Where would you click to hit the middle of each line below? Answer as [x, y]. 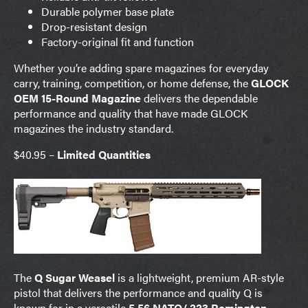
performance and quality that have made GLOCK [131, 113]
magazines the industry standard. [93, 128]
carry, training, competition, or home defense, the [132, 82]
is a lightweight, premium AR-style [199, 277]
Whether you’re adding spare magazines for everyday [141, 67]
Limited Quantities [105, 154]
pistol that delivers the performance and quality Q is [138, 292]
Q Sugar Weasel [75, 277]
